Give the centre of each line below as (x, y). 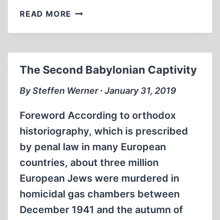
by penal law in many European (93, 147)
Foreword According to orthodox (98, 115)
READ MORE (46, 14)
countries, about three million (89, 163)
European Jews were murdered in (99, 178)
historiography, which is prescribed (104, 131)
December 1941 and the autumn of (101, 210)
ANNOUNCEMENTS (111, 23)
